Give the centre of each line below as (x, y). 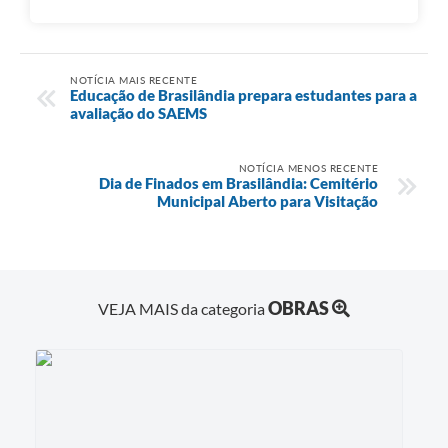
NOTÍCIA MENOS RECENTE (308, 167)
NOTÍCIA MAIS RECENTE (133, 79)
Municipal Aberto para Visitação (267, 200)
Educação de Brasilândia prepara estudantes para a (243, 94)
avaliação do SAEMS (138, 112)
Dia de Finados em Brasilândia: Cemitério (238, 182)
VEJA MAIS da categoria (183, 309)
